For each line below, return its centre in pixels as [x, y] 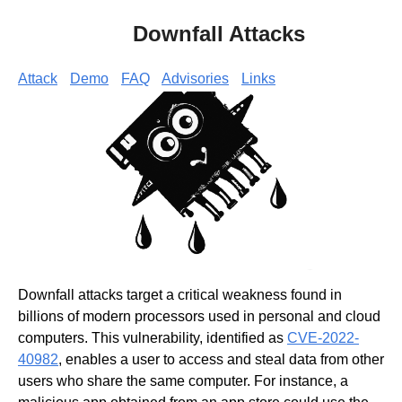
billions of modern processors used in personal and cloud [199, 317]
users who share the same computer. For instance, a [183, 381]
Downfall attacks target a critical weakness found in [180, 295]
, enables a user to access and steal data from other [221, 360]
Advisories [195, 78]
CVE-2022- [323, 338]
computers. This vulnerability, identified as [153, 338]
